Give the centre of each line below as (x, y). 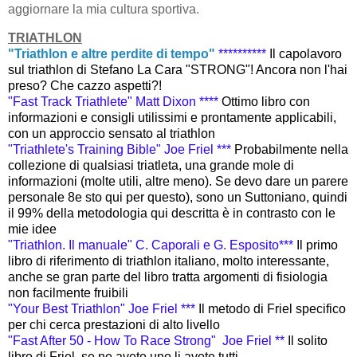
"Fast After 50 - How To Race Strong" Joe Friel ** (148, 340)
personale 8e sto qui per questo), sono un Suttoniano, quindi (178, 197)
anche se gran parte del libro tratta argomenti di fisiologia (168, 277)
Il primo (317, 245)
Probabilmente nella (291, 149)
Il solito (308, 340)
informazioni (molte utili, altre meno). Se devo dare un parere (178, 181)
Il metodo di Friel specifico (272, 308)
